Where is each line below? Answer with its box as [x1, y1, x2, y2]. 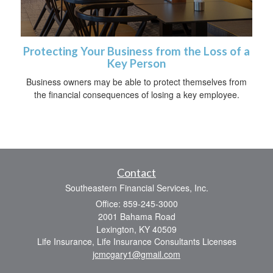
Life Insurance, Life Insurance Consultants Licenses [37, 235, 236, 247]
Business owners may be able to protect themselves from [26, 76, 247, 88]
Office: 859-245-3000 [95, 197, 178, 210]
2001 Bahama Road [97, 210, 175, 222]
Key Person [107, 57, 166, 70]
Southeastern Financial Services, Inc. [65, 182, 208, 194]
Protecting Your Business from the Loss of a [23, 44, 250, 58]
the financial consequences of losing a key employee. [34, 88, 239, 101]
